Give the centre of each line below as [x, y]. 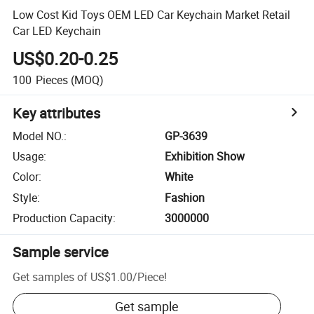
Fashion [185, 197]
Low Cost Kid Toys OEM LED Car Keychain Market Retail [152, 14]
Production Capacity [63, 218]
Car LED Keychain [57, 30]
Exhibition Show [205, 157]
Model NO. [39, 136]
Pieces [52, 80]
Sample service [61, 252]
